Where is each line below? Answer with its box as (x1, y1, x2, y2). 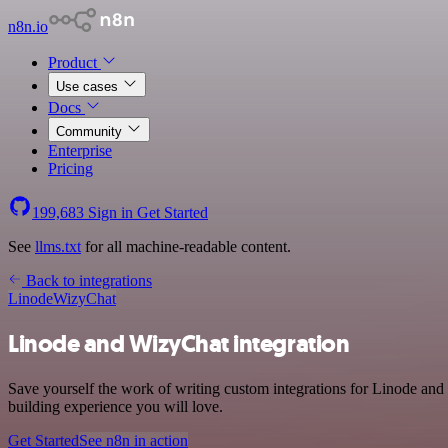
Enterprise (48, 142, 112, 159)
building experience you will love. (8, 397, 223, 415)
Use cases (56, 79, 122, 94)
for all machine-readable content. (81, 238, 291, 255)
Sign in (84, 204, 137, 221)
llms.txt (35, 238, 81, 255)
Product (48, 54, 101, 71)
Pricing (48, 160, 93, 177)
